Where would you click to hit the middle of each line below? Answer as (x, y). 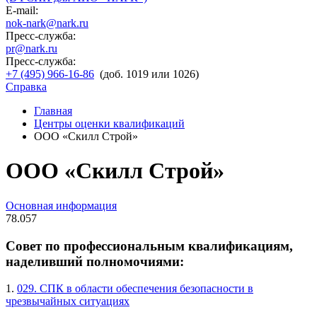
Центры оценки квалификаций (109, 123)
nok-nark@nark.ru (47, 23)
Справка (26, 87)
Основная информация (61, 205)
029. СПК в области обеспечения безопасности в (135, 289)
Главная (53, 111)
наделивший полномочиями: (95, 261)
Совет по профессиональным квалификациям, (149, 246)
